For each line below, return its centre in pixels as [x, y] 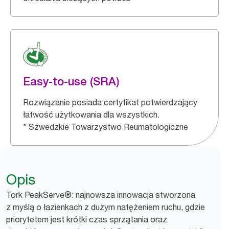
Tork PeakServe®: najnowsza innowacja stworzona [101, 195]
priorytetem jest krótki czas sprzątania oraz [87, 219]
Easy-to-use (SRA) [71, 81]
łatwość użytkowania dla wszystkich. [91, 114]
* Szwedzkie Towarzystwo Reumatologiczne [106, 127]
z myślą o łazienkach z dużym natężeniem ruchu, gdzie [106, 207]
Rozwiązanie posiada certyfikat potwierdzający [110, 102]
